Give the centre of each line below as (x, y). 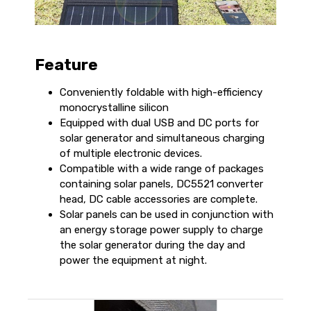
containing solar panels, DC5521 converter (161, 184)
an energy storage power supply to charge (161, 229)
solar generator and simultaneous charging (162, 138)
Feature (66, 65)
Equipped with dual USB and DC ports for (159, 123)
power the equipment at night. (133, 260)
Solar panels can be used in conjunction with (167, 214)
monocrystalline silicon (114, 107)
